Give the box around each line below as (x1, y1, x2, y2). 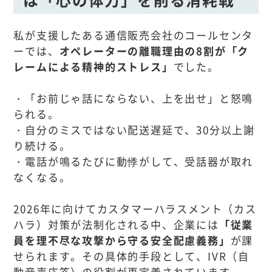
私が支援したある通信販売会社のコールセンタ (13, 27, 254, 43)
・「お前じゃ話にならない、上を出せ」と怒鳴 (13, 90, 254, 106)
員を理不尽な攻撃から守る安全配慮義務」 (13, 233, 231, 248)
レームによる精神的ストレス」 (13, 59, 174, 75)
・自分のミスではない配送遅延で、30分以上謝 (13, 122, 255, 138)
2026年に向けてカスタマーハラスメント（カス (13, 201, 257, 217)
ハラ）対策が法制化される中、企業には (13, 217, 219, 233)
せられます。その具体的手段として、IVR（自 (13, 248, 250, 264)
